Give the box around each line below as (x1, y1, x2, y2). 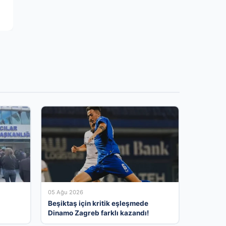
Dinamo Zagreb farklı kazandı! (48, 208, 149, 217)
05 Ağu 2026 (48, 188, 83, 196)
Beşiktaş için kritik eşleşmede (48, 199, 148, 207)
